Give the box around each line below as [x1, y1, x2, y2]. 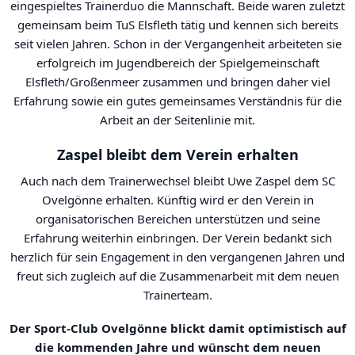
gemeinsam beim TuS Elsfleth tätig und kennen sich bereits [17, 17, 338, 32]
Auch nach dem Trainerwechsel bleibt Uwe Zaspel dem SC [20, 173, 335, 189]
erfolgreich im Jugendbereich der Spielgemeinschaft [36, 55, 319, 71]
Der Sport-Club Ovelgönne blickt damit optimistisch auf [9, 320, 346, 336]
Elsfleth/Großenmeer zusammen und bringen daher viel [25, 74, 330, 90]
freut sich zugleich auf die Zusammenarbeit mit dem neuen [16, 268, 339, 284]
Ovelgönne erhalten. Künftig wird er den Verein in [41, 192, 314, 208]
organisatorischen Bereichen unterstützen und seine [35, 211, 320, 227]
